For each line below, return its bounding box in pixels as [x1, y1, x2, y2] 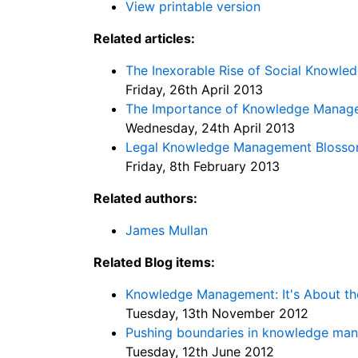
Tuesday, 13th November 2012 [125, 304, 308, 321]
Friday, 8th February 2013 [125, 157, 280, 174]
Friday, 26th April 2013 [125, 81, 263, 97]
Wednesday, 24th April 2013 [125, 119, 295, 136]
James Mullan [125, 221, 208, 238]
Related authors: [93, 189, 197, 206]
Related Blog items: [93, 253, 215, 270]
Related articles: [93, 30, 195, 46]
